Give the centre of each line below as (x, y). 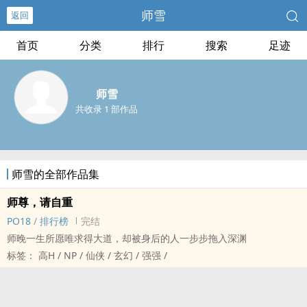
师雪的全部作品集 (56, 174)
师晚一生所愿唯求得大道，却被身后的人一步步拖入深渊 (127, 238)
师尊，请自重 (40, 202)
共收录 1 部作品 (107, 109)
